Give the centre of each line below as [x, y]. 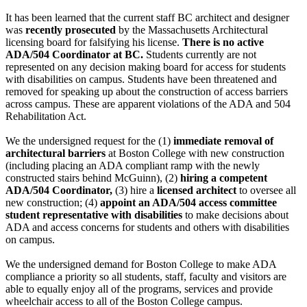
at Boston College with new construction [195, 153]
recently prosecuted [71, 30]
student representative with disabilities [94, 215]
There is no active [222, 42]
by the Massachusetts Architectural [192, 30]
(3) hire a [135, 191]
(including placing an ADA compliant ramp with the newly [133, 166]
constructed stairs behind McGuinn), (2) [93, 178]
